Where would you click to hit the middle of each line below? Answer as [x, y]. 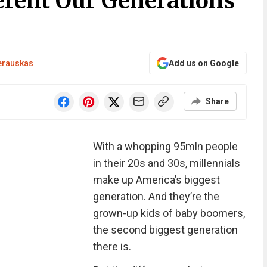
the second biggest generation [165, 230]
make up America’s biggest [156, 180]
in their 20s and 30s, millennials [166, 163]
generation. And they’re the [156, 196]
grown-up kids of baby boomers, [169, 213]
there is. [112, 246]
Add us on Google [204, 63]
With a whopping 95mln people [165, 146]
